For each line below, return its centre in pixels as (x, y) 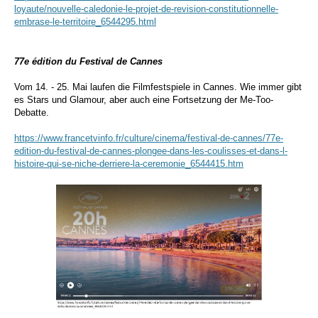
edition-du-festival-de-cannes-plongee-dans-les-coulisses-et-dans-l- (151, 151)
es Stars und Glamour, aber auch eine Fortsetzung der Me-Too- (144, 100)
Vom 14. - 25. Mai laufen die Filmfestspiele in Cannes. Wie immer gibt (158, 87)
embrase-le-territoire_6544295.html (85, 22)
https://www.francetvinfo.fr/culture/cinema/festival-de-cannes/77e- (149, 138)
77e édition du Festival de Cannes (88, 61)
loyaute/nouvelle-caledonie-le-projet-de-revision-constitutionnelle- (146, 9)
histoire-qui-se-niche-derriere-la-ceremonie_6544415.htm (129, 164)
